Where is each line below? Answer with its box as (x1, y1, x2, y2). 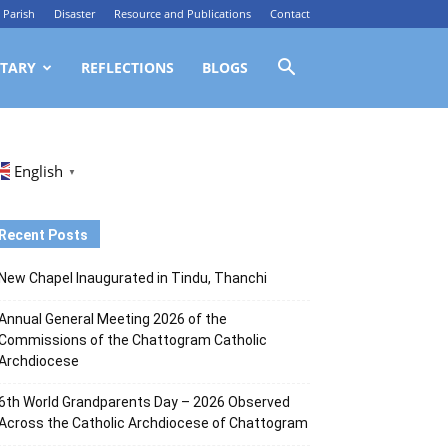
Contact (270, 6, 310, 21)
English (14, 160, 63, 181)
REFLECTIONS (81, 58, 174, 77)
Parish (3, 6, 35, 21)
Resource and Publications (114, 6, 251, 21)
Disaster (54, 6, 95, 21)
